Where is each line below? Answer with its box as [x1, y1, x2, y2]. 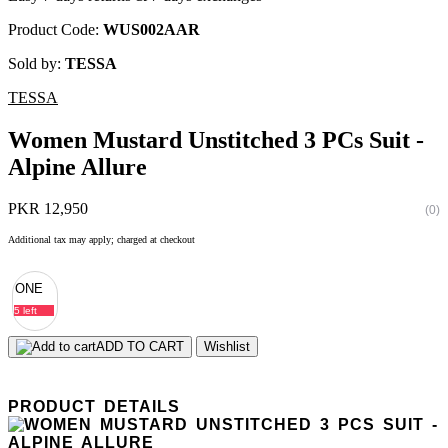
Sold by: [8, 54, 65, 72]
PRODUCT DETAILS [8, 398, 180, 416]
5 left [14, 305, 37, 317]
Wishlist [204, 339, 250, 355]
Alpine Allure [8, 153, 147, 180]
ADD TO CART [96, 339, 184, 355]
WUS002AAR [103, 20, 200, 38]
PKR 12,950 [8, 200, 88, 218]
